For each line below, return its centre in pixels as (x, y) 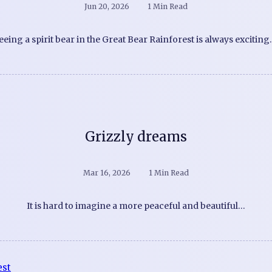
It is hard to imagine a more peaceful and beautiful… (136, 206)
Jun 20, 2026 (107, 6)
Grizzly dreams (136, 136)
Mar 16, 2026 (107, 172)
